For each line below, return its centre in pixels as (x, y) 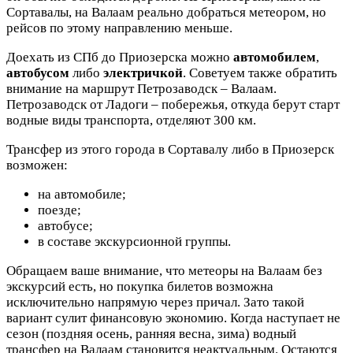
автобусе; (65, 225)
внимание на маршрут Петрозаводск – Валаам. (141, 88)
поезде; (59, 210)
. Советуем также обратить (260, 72)
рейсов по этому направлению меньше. (119, 28)
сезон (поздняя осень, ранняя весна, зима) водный (151, 333)
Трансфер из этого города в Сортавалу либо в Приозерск (170, 149)
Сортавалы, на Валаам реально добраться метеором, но (166, 12)
